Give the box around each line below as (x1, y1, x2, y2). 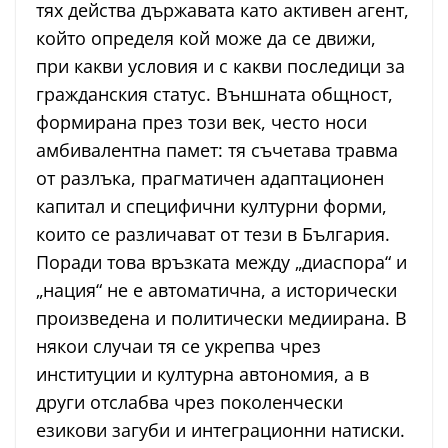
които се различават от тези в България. (36, 222, 390, 247)
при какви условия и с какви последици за (36, 54, 405, 79)
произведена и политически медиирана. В (36, 306, 407, 331)
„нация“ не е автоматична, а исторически (36, 278, 397, 303)
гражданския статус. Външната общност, (36, 82, 393, 107)
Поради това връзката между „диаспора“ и (36, 250, 407, 275)
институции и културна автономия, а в (36, 362, 369, 387)
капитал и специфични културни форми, (36, 194, 387, 219)
